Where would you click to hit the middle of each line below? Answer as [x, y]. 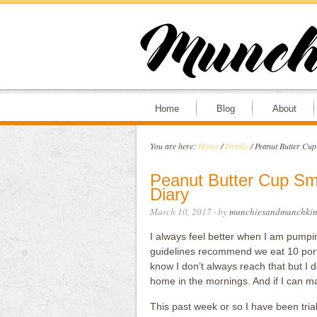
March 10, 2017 [180, 212]
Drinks [236, 146]
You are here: [174, 146]
